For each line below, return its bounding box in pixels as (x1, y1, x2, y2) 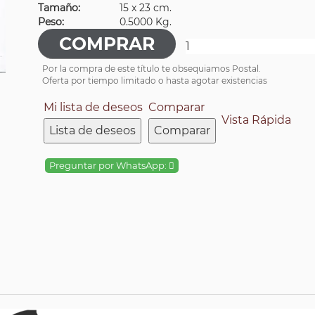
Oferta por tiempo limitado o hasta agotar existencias (42, 75, 267, 86)
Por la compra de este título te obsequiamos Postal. (42, 63, 261, 74)
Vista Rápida (221, 113, 291, 127)
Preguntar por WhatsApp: (49, 160, 169, 171)
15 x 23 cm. (120, 1, 172, 14)
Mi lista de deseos (44, 101, 143, 114)
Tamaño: (38, 1, 80, 14)
